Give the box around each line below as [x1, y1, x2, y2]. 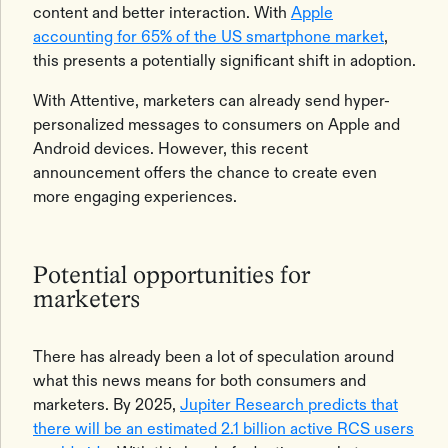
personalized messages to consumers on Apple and [33, 115, 400, 134]
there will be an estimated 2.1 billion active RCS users [33, 419, 414, 438]
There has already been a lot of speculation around [33, 347, 394, 366]
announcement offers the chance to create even [33, 163, 377, 182]
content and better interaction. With [33, 3, 291, 22]
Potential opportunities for [33, 265, 310, 288]
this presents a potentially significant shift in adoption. [33, 51, 416, 70]
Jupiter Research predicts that [180, 395, 398, 414]
